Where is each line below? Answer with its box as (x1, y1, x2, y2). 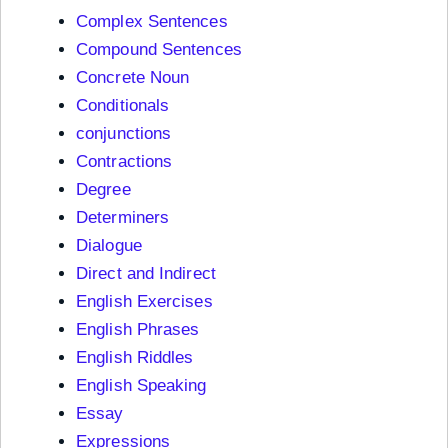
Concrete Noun (76, 67, 190, 87)
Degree (76, 179, 131, 199)
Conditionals (76, 95, 170, 115)
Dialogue (76, 235, 142, 255)
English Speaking (76, 375, 207, 395)
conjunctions (76, 123, 172, 143)
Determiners (76, 207, 170, 227)
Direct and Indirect (76, 263, 216, 283)
